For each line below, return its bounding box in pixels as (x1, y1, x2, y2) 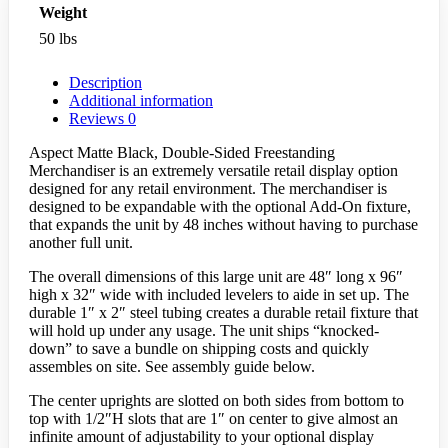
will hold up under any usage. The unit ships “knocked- (29, 322, 379, 340)
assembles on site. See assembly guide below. (29, 358, 315, 376)
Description (69, 74, 142, 92)
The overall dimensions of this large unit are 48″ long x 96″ (29, 268, 403, 286)
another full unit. (29, 234, 133, 252)
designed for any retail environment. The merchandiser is (29, 180, 387, 198)
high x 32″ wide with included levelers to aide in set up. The (29, 286, 409, 304)
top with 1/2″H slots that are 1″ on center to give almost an (29, 410, 398, 428)
